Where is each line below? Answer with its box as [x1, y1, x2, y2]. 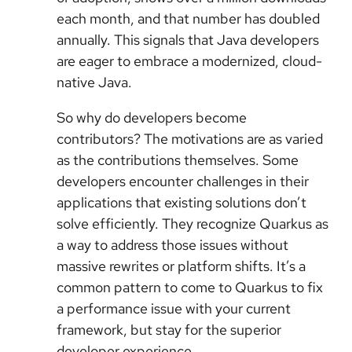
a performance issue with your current [57, 299, 291, 318]
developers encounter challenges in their [57, 172, 309, 191]
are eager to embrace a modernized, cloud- [57, 52, 322, 71]
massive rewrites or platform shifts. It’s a [57, 257, 306, 276]
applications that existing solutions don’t [57, 193, 306, 212]
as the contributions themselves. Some [57, 151, 299, 170]
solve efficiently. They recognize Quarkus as [57, 214, 328, 233]
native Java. [57, 73, 132, 92]
